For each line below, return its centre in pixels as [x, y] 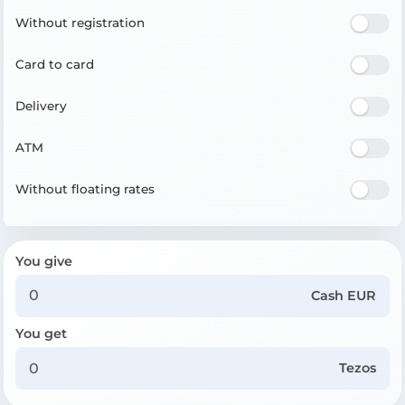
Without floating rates [85, 189]
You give [44, 261]
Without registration [80, 23]
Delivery [41, 106]
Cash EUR [344, 295]
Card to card [55, 65]
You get [41, 333]
